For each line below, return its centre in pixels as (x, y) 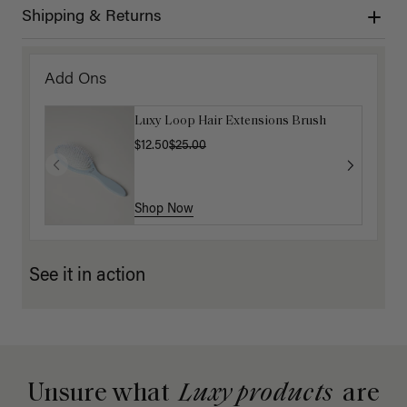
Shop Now (164, 210)
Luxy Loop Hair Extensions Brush (230, 121)
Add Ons (75, 79)
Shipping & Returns (92, 17)
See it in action (87, 277)
